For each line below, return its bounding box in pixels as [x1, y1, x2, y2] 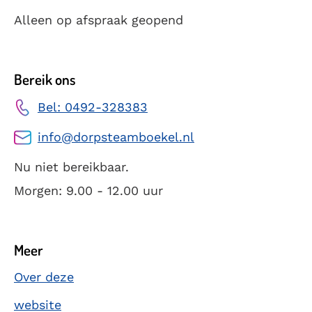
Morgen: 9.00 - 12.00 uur [14, 183, 163, 198]
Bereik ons [14, 69, 76, 88]
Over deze [14, 270, 74, 284]
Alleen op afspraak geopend [14, 12, 183, 27]
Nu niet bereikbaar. [14, 159, 129, 174]
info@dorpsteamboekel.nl [38, 130, 194, 144]
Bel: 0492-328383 [38, 100, 148, 114]
